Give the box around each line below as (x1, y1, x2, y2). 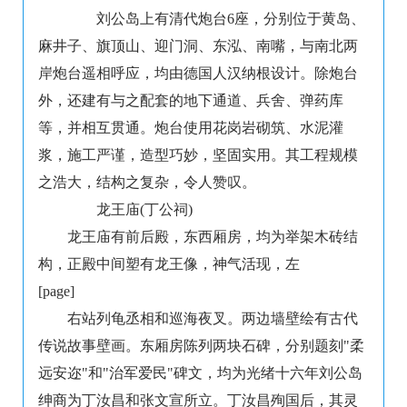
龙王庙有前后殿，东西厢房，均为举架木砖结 (67, 229, 358, 245)
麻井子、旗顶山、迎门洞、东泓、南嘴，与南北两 (38, 38, 358, 55)
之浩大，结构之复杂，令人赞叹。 (38, 174, 256, 191)
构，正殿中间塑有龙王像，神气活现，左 (38, 256, 300, 273)
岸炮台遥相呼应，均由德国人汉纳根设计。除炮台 (38, 65, 358, 82)
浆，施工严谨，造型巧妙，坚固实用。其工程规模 (38, 147, 358, 164)
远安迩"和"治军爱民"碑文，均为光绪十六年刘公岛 (38, 365, 362, 382)
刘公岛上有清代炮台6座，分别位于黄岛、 (67, 11, 365, 27)
